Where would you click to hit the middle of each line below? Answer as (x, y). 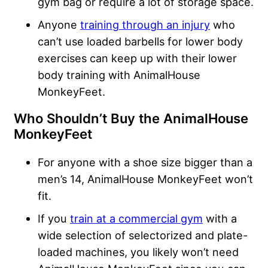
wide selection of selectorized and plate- (143, 235)
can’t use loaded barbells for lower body (140, 41)
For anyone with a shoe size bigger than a (145, 162)
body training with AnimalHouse (119, 74)
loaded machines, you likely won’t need (138, 252)
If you (54, 218)
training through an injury (145, 24)
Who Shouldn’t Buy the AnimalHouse (131, 118)
